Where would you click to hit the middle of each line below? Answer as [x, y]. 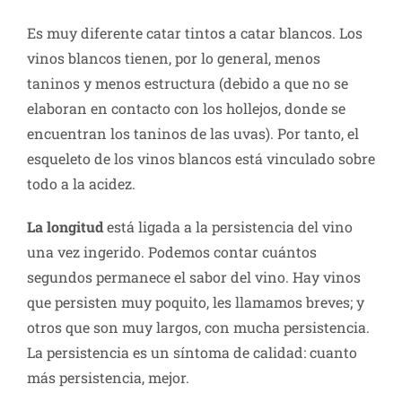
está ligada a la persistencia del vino [230, 227]
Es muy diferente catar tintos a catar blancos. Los [195, 33]
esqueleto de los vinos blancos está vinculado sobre [201, 159]
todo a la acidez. [81, 184]
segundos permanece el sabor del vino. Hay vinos [194, 277]
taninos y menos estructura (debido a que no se [188, 83]
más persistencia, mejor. [108, 378]
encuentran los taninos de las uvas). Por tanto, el [193, 134]
